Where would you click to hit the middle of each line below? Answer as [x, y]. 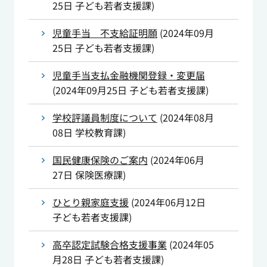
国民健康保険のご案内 [100, 160]
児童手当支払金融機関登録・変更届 [128, 75]
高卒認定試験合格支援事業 [109, 245]
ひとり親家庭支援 [90, 202]
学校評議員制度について [105, 118]
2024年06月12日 [170, 202]
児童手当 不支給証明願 [105, 33]
